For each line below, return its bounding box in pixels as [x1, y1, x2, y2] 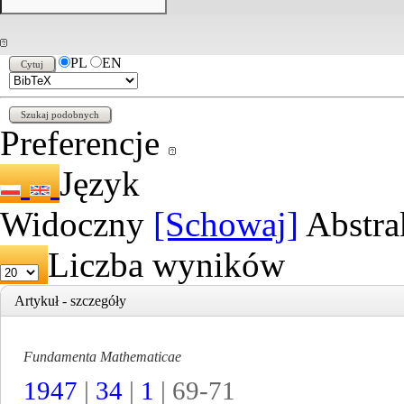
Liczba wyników [48, 245, 285, 284]
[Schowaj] [153, 205, 298, 243]
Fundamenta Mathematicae [23, 349, 181, 364]
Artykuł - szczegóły [14, 293, 126, 308]
